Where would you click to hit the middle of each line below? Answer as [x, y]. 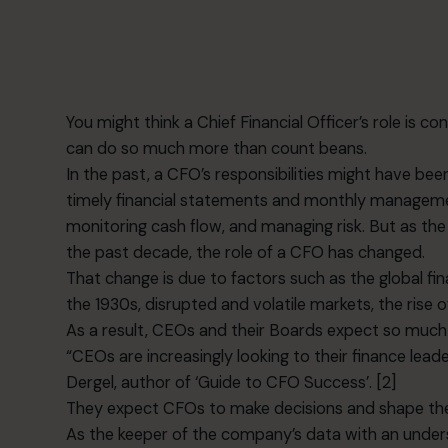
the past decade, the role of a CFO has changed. [246, 252]
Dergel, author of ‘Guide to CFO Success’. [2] [231, 382]
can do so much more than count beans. [217, 148]
